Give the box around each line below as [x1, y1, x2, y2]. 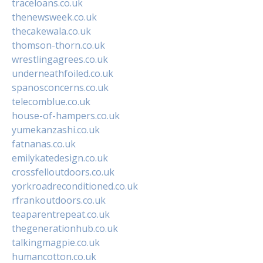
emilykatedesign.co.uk [12, 151, 108, 164]
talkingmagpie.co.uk [12, 235, 100, 249]
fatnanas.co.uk [12, 137, 76, 150]
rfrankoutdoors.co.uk [12, 193, 106, 207]
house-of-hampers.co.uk [12, 109, 120, 122]
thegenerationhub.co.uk [12, 221, 118, 235]
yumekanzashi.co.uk [12, 123, 100, 136]
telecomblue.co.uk [12, 95, 90, 108]
